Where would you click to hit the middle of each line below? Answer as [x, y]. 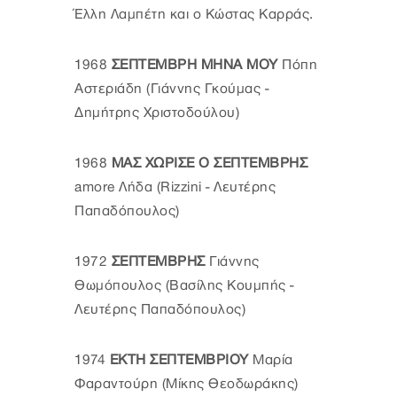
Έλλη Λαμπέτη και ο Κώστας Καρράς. [194, 14]
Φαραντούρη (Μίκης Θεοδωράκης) [187, 384]
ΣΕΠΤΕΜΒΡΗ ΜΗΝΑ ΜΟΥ [195, 65]
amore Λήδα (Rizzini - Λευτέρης [175, 187]
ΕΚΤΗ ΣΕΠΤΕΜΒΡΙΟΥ [177, 360]
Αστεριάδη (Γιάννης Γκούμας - [171, 89]
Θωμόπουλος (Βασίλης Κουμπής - [184, 285]
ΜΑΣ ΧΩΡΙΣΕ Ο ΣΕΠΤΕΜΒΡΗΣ [209, 163]
